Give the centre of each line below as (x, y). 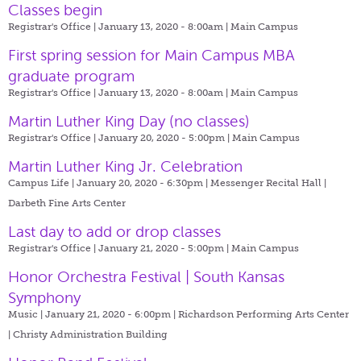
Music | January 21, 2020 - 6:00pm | (93, 314)
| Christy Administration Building (88, 334)
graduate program (71, 76)
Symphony (44, 297)
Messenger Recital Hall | (268, 183)
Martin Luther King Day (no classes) (129, 121)
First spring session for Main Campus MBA (151, 55)
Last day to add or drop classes (114, 231)
